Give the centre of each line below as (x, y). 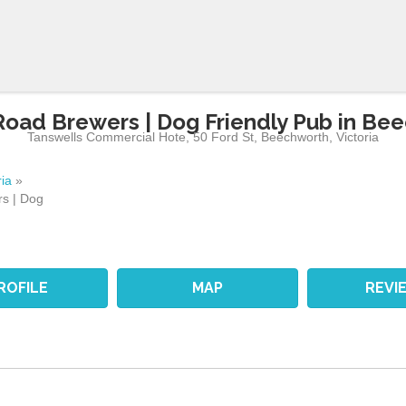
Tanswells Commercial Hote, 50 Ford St (141, 137)
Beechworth (295, 137)
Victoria (358, 137)
